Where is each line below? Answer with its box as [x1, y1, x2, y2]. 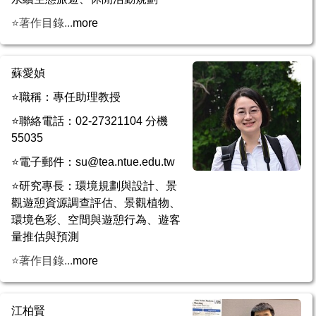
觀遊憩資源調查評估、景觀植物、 [11, 196, 181, 209]
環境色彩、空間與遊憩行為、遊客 [11, 213, 181, 226]
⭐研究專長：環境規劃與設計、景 [11, 179, 177, 192]
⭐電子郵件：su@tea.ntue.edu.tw [11, 155, 175, 168]
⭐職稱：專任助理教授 [11, 90, 121, 103]
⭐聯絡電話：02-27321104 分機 [11, 114, 168, 127]
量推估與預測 [11, 230, 79, 243]
